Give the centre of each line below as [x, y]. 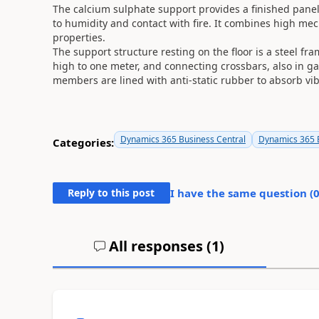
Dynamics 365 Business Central [183, 139]
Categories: [83, 142]
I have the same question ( [241, 193]
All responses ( [159, 246]
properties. [79, 37]
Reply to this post [111, 193]
